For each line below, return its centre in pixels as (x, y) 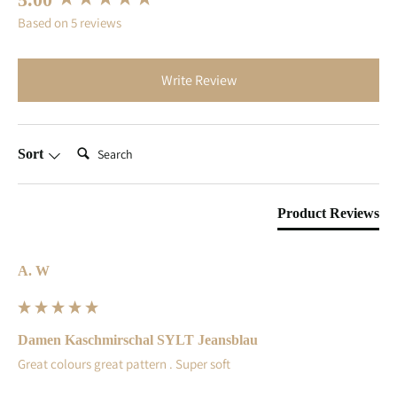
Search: (92, 147)
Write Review (198, 81)
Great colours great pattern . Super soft (124, 364)
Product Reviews (328, 214)
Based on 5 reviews (70, 23)
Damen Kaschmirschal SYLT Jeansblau (138, 340)
